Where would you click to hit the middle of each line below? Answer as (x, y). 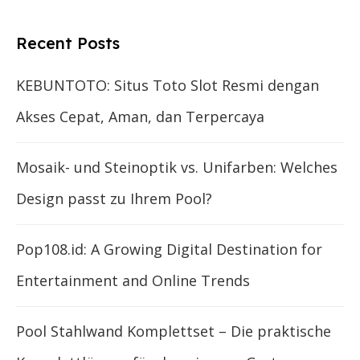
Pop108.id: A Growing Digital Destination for (169, 250)
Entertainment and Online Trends (133, 281)
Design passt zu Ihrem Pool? (114, 199)
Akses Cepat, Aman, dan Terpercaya (140, 117)
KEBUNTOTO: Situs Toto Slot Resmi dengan (168, 86)
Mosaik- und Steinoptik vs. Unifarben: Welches (177, 168)
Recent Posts (68, 43)
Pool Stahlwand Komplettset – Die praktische (174, 331)
